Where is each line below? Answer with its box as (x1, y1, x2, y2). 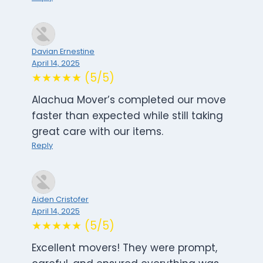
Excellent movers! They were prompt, (32, 241, 217, 255)
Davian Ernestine (32, 46, 95, 57)
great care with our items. (32, 124, 163, 139)
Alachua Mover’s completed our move (32, 93, 226, 107)
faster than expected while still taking (32, 109, 223, 123)
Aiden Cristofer (32, 194, 89, 205)
